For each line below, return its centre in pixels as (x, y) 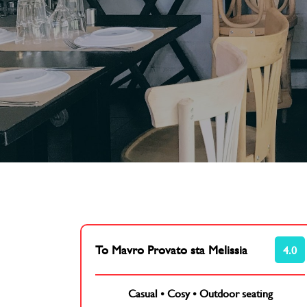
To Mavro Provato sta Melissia (171, 250)
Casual (143, 293)
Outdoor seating (236, 293)
